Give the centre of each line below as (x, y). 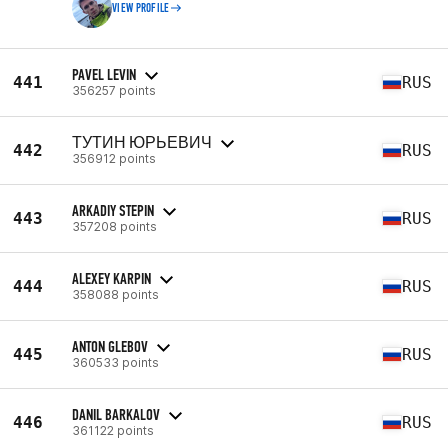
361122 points (113, 430)
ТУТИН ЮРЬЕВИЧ (142, 142)
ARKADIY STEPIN (113, 210)
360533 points (115, 362)
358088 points (115, 294)
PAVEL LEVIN (104, 74)
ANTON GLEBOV (110, 346)
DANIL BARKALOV (116, 414)
